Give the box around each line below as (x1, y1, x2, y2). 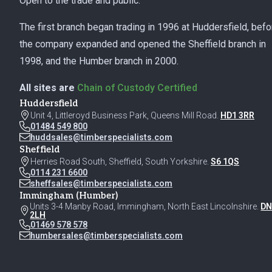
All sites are (19, 81, 77, 93)
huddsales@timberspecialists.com (30, 132, 172, 142)
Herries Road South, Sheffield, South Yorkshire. (30, 156, 211, 166)
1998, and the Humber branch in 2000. (19, 55, 178, 67)
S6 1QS (211, 156, 239, 166)
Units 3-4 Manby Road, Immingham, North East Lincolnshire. (30, 201, 261, 211)
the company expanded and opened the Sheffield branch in (19, 38, 266, 50)
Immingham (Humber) (19, 189, 118, 201)
